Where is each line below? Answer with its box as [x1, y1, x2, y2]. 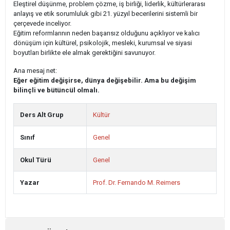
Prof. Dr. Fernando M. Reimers [93, 179, 180, 186]
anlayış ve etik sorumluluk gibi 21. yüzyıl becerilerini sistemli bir [13, 10, 198, 17]
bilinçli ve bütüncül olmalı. [13, 86, 100, 94]
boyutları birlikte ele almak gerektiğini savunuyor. [13, 49, 156, 56]
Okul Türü [20, 156, 51, 164]
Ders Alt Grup [20, 111, 64, 119]
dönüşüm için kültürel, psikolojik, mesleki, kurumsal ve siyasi [13, 39, 192, 47]
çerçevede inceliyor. [13, 20, 71, 27]
